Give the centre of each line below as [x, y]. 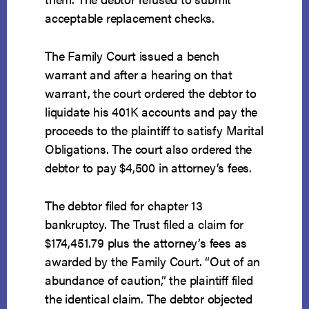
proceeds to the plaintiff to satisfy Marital [154, 130]
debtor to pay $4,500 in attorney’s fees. [149, 168]
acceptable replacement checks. [130, 18]
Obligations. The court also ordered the [149, 149]
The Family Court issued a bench [132, 56]
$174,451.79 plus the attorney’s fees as [146, 243]
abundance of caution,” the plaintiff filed [149, 280]
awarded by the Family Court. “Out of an [153, 261]
